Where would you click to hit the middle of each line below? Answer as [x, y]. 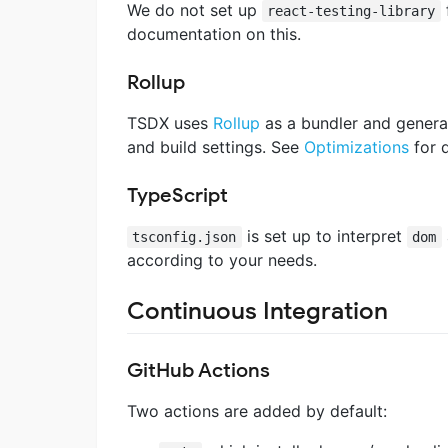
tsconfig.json [184, 237]
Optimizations [356, 147]
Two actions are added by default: [257, 411]
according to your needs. [222, 260]
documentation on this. [214, 34]
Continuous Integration [257, 311]
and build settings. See [215, 147]
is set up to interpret [324, 236]
